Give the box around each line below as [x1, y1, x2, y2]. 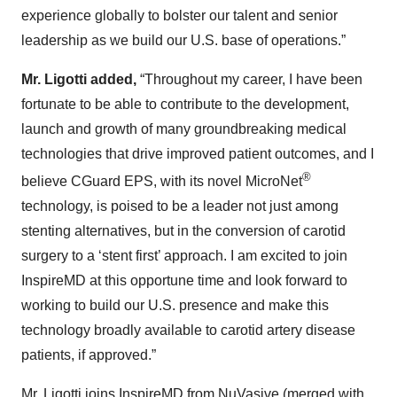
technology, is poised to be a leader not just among [21, 198, 339, 214]
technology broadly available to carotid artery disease [21, 323, 355, 339]
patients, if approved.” [21, 347, 156, 363]
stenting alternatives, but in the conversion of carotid [21, 223, 346, 239]
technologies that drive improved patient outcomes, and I [21, 146, 374, 161]
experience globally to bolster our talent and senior [21, 8, 338, 23]
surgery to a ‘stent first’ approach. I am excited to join [21, 248, 347, 264]
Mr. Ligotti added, [21, 72, 136, 87]
